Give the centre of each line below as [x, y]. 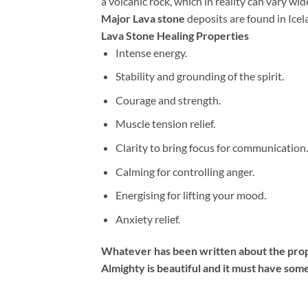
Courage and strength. [168, 100]
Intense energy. [151, 52]
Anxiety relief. [147, 219]
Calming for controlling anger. [185, 171]
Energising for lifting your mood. [190, 195]
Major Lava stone [143, 18]
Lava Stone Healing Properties [175, 35]
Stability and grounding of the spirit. [199, 76]
